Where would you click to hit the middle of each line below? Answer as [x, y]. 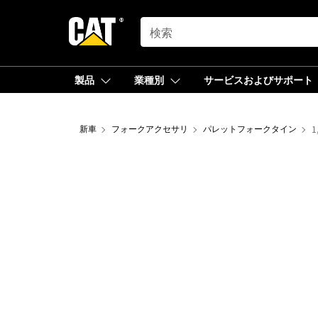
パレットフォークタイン [250, 129]
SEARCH [160, 23]
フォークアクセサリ [150, 129]
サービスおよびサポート [258, 80]
